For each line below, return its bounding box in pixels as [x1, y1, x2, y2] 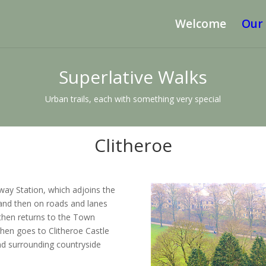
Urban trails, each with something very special [45, 93, 221, 104]
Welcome [175, 16, 226, 31]
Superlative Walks [59, 65, 207, 89]
